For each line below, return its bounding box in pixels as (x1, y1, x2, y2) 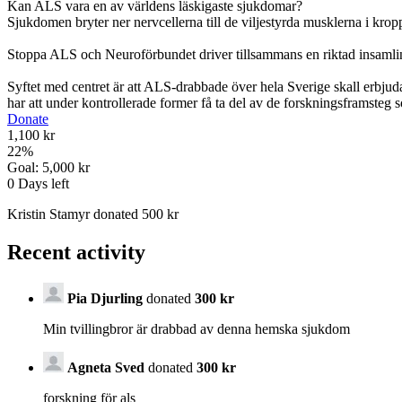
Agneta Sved (67, 359, 144, 375)
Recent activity (7, 240, 145, 265)
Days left (14, 176, 69, 192)
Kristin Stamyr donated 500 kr (7, 206, 179, 223)
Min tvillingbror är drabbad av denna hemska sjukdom (43, 320, 350, 336)
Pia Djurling (67, 290, 143, 306)
